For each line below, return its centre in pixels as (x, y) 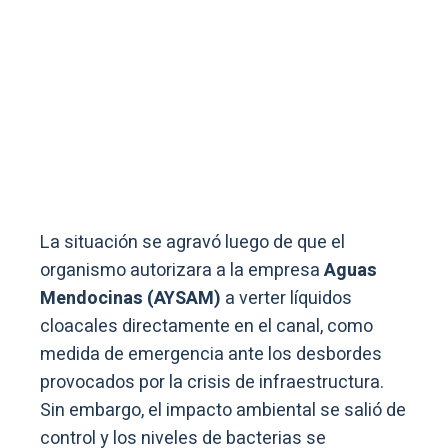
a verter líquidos (286, 298)
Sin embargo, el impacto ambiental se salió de (223, 410)
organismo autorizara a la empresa (182, 270)
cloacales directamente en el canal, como (206, 326)
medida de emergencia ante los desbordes (211, 354)
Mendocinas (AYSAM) (130, 298)
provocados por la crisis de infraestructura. (212, 382)
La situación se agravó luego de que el (192, 242)
